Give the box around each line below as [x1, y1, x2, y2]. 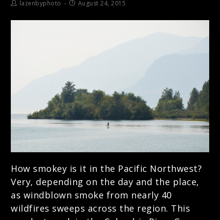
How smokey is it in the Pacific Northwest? [11, 162, 202, 174]
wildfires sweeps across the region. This [11, 202, 191, 214]
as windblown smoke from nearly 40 [11, 189, 172, 201]
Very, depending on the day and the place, [11, 175, 199, 188]
